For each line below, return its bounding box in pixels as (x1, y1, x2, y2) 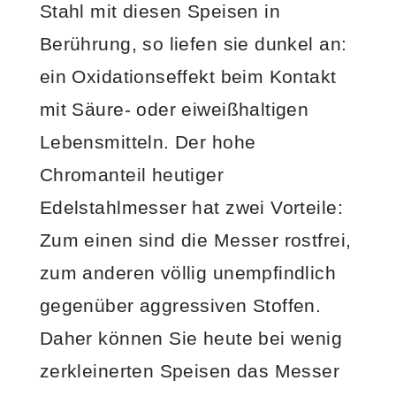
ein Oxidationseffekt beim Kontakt (39, 65, 337, 87)
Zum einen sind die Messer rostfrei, (39, 229, 352, 250)
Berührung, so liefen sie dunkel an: (39, 33, 347, 54)
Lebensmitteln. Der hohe (39, 131, 256, 152)
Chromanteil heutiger (39, 164, 225, 185)
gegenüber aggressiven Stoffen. (39, 294, 322, 316)
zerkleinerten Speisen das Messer (39, 360, 340, 381)
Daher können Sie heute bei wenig (39, 327, 343, 348)
